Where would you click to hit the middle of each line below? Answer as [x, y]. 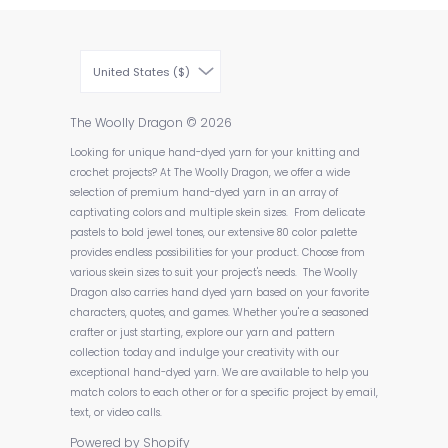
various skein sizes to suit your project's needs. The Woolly [213, 273]
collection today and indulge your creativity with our [204, 353]
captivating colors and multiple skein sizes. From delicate [217, 213]
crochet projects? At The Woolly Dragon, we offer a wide [210, 173]
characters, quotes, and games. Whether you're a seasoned [219, 313]
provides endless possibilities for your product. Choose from [217, 253]
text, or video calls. [116, 413]
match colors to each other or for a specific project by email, [224, 393]
